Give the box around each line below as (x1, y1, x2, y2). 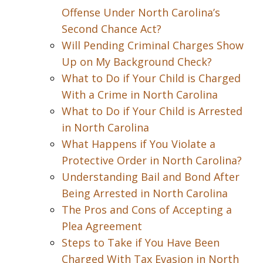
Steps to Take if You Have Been (62, 235, 220, 249)
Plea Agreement (62, 219, 142, 233)
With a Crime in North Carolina (62, 87, 218, 102)
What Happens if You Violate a (62, 137, 215, 151)
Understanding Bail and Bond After (62, 170, 240, 184)
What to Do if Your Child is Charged (62, 71, 241, 85)
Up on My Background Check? (62, 55, 212, 69)
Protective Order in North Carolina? (62, 153, 242, 167)
